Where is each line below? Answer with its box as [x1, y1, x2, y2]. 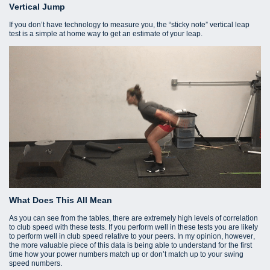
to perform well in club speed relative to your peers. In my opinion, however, [9, 231, 255, 240]
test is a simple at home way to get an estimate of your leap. [9, 30, 202, 39]
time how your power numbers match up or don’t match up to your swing [9, 250, 243, 259]
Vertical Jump [9, 2, 65, 12]
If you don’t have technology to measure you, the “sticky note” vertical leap [9, 20, 250, 30]
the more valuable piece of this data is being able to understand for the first [9, 240, 252, 250]
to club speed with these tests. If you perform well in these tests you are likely [9, 222, 258, 231]
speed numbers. [9, 259, 62, 268]
